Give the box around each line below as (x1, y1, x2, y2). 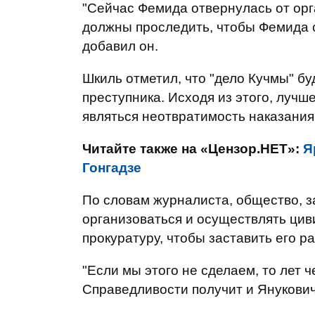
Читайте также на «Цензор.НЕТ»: (82, 141, 303, 156)
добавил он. (82, 39, 158, 53)
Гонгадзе (82, 160, 141, 175)
